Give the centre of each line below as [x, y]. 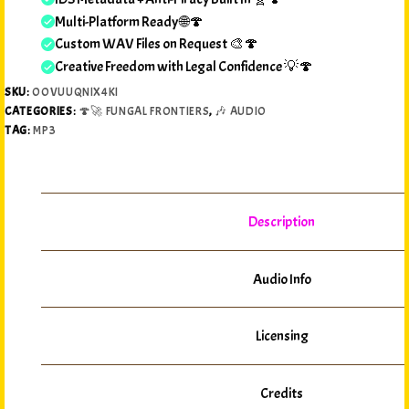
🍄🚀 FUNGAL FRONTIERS [144, 112]
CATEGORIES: [42, 112]
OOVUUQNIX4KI [76, 93]
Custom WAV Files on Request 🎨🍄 [157, 44]
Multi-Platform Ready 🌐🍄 [129, 21]
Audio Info [282, 279]
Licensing [282, 336]
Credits [282, 393]
